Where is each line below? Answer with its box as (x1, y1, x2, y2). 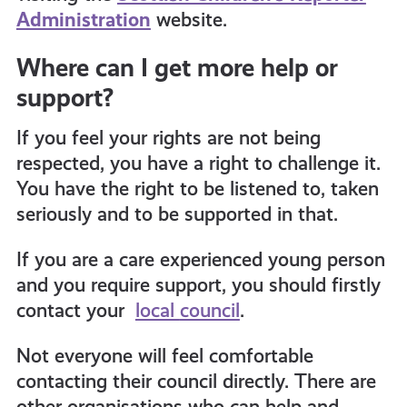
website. (150, 8, 227, 31)
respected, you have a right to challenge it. (15, 152, 381, 174)
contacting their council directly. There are (15, 370, 376, 392)
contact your (15, 299, 135, 322)
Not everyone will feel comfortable (15, 344, 313, 367)
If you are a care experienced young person (15, 248, 385, 271)
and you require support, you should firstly (15, 273, 381, 296)
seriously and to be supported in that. (15, 203, 338, 225)
